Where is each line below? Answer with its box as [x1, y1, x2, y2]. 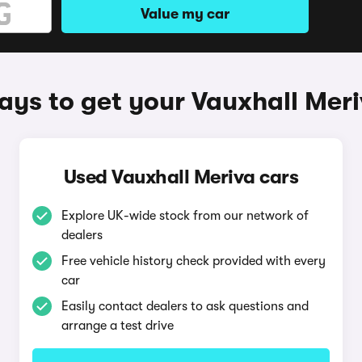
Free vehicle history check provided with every [61, 254, 326, 268]
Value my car [141, 6, 229, 22]
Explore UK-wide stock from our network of [61, 208, 309, 223]
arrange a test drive [61, 318, 174, 333]
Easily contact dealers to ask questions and [61, 299, 309, 314]
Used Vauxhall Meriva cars [63, 166, 299, 188]
